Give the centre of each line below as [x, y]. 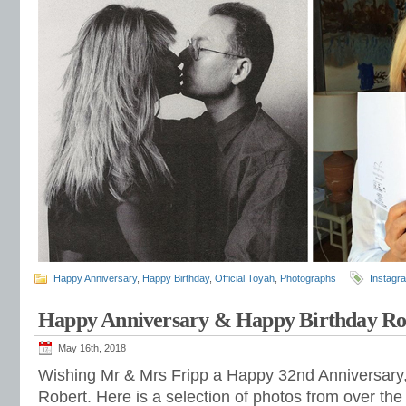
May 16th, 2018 [92, 348]
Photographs [308, 278]
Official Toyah [245, 278]
